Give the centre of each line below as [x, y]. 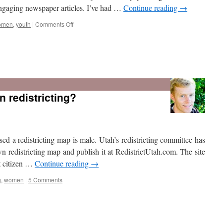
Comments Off [54, 24]
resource [85, 78]
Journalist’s [88, 69]
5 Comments [45, 180]
